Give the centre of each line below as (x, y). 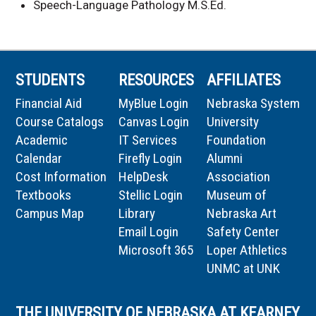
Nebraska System (253, 103)
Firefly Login (150, 158)
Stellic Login (150, 195)
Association (238, 176)
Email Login (148, 231)
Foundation (236, 140)
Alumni (224, 158)
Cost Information (61, 176)
